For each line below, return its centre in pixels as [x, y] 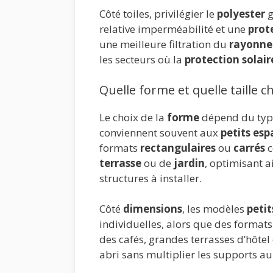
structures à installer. [151, 178]
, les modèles [214, 209]
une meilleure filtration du [164, 44]
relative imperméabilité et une [174, 29]
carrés [249, 147]
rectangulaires [178, 147]
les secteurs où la [142, 60]
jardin [189, 163]
